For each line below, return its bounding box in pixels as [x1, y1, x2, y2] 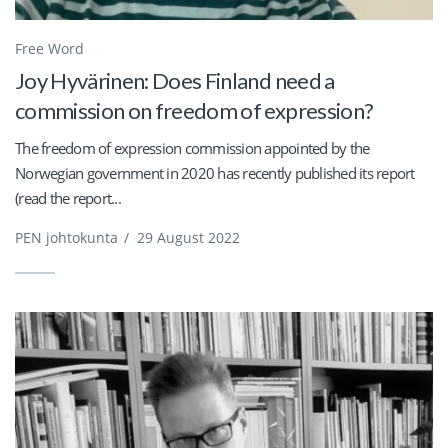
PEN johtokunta [15, 227, 118, 247]
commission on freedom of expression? [15, 96, 374, 124]
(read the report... [15, 187, 121, 208]
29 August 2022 [137, 227, 240, 247]
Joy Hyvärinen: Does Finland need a [15, 66, 335, 94]
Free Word [15, 38, 84, 58]
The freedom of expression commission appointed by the [15, 137, 370, 158]
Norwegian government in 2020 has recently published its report [15, 162, 415, 183]
